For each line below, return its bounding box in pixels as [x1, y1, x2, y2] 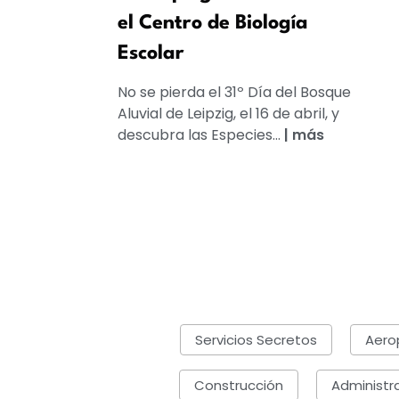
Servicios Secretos [194, 330, 317, 349]
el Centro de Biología [118, 12, 308, 33]
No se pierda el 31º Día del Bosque [118, 81, 351, 102]
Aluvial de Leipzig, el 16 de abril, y [118, 102, 339, 124]
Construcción [193, 375, 283, 395]
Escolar [118, 43, 184, 63]
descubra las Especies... [118, 124, 284, 145]
